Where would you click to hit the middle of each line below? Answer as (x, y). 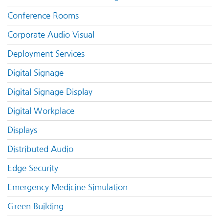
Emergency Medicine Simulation (67, 187)
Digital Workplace (41, 111)
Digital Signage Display (50, 92)
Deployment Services (46, 54)
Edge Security (33, 168)
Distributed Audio (40, 149)
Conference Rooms (43, 16)
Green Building (35, 207)
